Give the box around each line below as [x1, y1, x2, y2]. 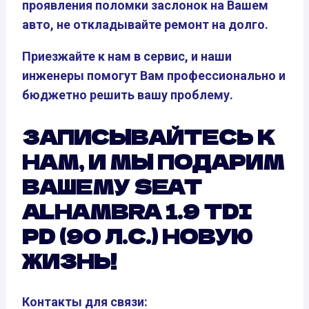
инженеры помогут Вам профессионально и [22, 68, 286, 83]
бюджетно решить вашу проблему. [22, 87, 233, 102]
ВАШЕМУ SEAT [22, 172, 202, 200]
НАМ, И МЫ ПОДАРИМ [22, 147, 284, 175]
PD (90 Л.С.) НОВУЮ [22, 221, 252, 250]
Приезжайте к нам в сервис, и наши [22, 48, 232, 63]
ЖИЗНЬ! [22, 246, 117, 275]
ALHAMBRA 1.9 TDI [22, 197, 252, 225]
